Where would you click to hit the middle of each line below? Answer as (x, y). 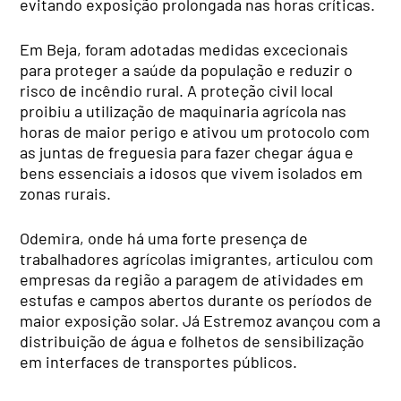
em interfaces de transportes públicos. (159, 361)
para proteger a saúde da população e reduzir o (187, 69)
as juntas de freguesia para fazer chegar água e (187, 152)
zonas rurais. (66, 193)
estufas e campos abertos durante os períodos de (196, 299)
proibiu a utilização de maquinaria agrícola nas (183, 111)
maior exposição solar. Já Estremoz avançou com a (200, 320)
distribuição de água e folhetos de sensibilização (192, 341)
